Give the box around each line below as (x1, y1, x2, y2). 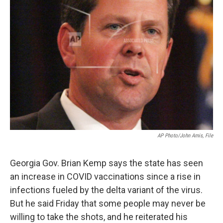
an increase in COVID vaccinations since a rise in (10, 171, 201, 182)
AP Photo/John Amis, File (157, 132, 213, 139)
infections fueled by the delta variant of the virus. (10, 185, 203, 195)
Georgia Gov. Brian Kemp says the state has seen (10, 158, 203, 168)
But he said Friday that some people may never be (10, 198, 206, 209)
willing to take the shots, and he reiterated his (10, 212, 188, 222)
